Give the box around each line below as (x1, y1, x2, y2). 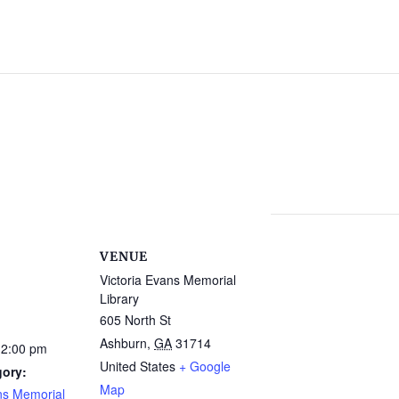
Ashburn (100, 333, 147, 352)
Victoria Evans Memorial (100, 270, 236, 289)
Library (100, 289, 139, 307)
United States (100, 356, 175, 375)
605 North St (100, 310, 171, 329)
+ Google (179, 356, 231, 375)
